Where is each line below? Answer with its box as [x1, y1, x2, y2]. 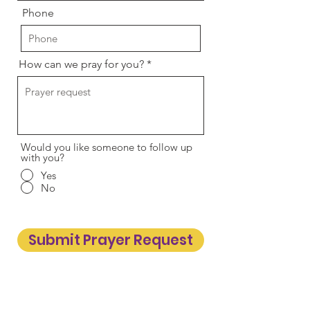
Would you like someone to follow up [21, 140, 192, 154]
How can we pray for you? [19, 57, 144, 71]
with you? [21, 151, 64, 164]
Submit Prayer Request [28, 230, 193, 250]
